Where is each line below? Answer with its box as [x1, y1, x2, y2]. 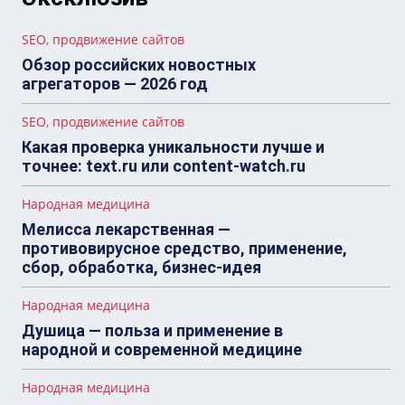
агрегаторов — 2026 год [22, 73, 208, 93]
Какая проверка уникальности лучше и [22, 137, 325, 156]
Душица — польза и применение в [22, 320, 283, 340]
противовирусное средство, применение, [22, 238, 347, 258]
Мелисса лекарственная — [22, 219, 231, 239]
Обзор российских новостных [22, 54, 256, 74]
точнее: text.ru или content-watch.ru [22, 155, 306, 175]
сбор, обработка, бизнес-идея [22, 257, 261, 277]
